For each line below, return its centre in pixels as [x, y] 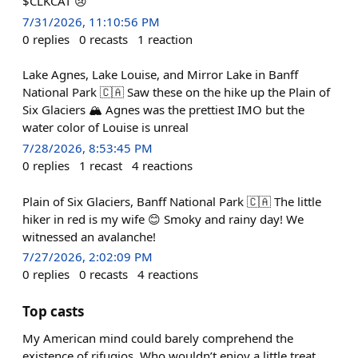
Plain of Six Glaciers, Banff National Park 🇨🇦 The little [172, 201]
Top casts [53, 311]
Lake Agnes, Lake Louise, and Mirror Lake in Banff [160, 75]
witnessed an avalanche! [89, 236]
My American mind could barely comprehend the [158, 338]
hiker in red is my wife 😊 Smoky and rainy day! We [163, 219]
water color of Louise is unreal [105, 127]
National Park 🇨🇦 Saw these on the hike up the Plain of [176, 92]
